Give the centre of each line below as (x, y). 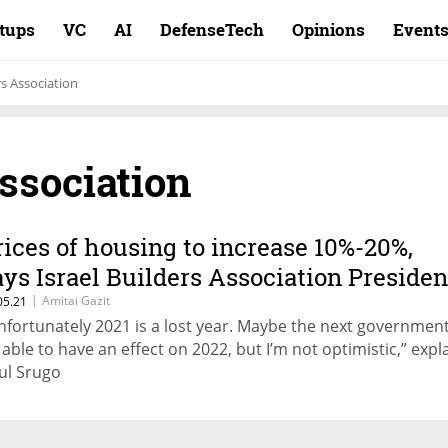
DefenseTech (212, 29)
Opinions (328, 29)
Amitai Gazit (76, 300)
